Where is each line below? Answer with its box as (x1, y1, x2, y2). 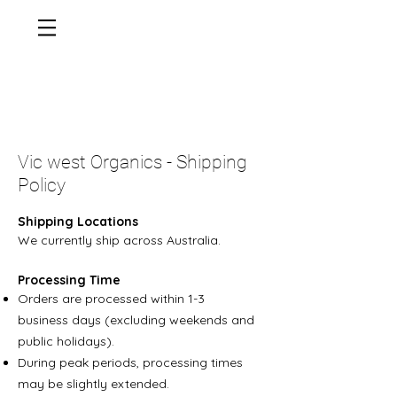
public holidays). (18, 333, 114, 349)
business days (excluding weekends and (18, 312, 254, 328)
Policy (18, 175, 66, 196)
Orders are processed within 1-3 (18, 291, 205, 307)
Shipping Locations (18, 214, 138, 230)
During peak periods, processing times (18, 354, 243, 370)
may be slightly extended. (18, 376, 169, 392)
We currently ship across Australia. (18, 232, 224, 248)
